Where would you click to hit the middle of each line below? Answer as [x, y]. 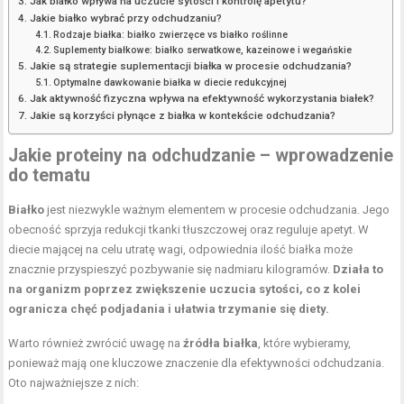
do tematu [50, 175]
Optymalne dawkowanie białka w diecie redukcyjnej [170, 82]
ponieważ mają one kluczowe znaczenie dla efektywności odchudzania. [197, 363]
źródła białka [221, 343]
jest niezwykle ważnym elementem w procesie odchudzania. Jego [217, 209]
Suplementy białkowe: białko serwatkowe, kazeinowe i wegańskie [203, 50]
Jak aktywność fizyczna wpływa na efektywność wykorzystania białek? [202, 98]
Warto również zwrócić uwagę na [96, 343]
